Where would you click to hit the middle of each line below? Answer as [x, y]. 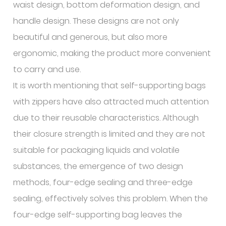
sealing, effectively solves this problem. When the [111, 199]
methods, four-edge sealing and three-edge [103, 182]
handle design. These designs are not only [96, 21]
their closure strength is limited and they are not [109, 134]
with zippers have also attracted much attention [111, 102]
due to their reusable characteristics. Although [106, 118]
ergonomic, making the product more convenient [112, 53]
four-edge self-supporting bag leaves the [98, 215]
